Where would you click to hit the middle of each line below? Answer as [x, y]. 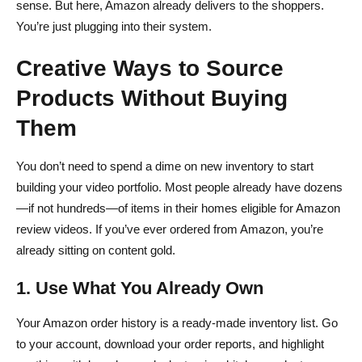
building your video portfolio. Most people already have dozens [179, 187]
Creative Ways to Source [150, 67]
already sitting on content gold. [96, 250]
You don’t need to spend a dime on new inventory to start [165, 166]
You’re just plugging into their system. [114, 26]
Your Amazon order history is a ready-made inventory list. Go [177, 322]
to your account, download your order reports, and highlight [170, 343]
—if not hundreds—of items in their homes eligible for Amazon [178, 208]
